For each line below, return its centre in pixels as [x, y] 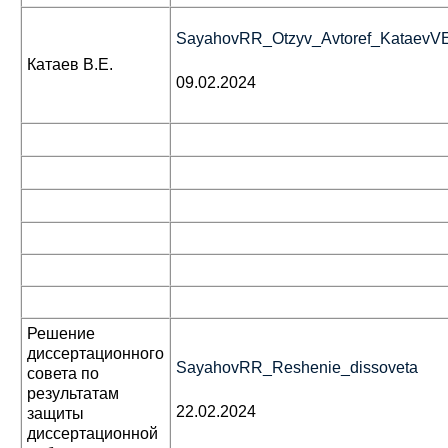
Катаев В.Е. [70, 64]
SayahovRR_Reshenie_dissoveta [297, 367]
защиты [55, 413]
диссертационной [92, 433]
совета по [63, 373]
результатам [73, 393]
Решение [61, 333]
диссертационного [95, 353]
